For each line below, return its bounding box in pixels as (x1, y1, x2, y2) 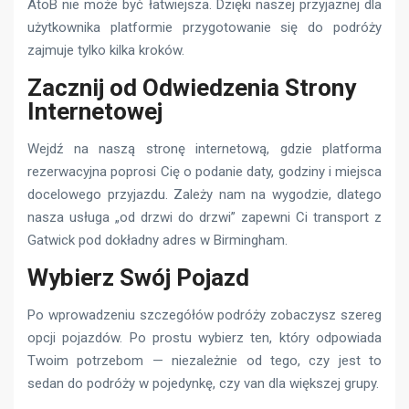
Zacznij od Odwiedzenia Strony (27, 74, 356, 102)
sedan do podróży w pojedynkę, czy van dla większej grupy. (27, 375, 379, 393)
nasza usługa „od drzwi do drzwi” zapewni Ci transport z (27, 209, 382, 226)
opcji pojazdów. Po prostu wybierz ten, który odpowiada (27, 330, 382, 347)
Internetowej (27, 98, 163, 126)
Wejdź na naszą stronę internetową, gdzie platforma (27, 141, 382, 158)
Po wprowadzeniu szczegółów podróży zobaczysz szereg (27, 307, 382, 324)
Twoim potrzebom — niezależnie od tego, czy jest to (27, 352, 382, 370)
